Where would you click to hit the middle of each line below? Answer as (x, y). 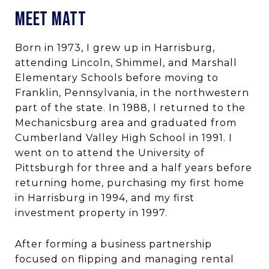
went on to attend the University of (110, 153)
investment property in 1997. (91, 213)
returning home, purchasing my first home (130, 183)
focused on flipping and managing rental (125, 259)
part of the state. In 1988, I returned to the (130, 107)
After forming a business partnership (113, 244)
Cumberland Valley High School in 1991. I (124, 138)
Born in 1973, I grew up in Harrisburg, (115, 47)
